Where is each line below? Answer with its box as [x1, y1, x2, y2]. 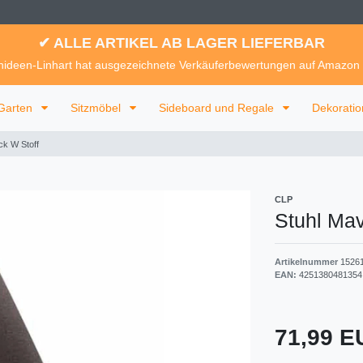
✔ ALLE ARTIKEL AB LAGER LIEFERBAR [38, 35, 325, 51]
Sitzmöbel [70, 101, 124, 115]
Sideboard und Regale [159, 101, 277, 115]
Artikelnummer [275, 257, 340, 267]
